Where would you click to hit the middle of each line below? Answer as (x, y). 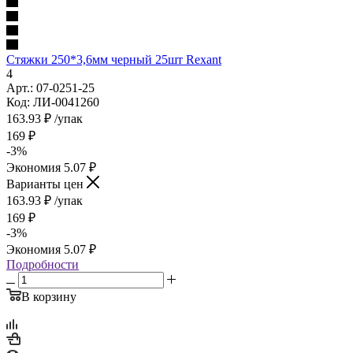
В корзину (49, 296)
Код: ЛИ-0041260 (53, 102)
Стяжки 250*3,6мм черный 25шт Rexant (114, 59)
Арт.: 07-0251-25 (50, 87)
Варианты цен (46, 184)
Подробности (43, 264)
